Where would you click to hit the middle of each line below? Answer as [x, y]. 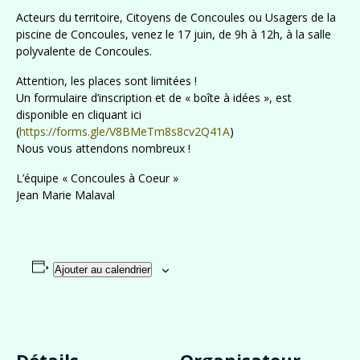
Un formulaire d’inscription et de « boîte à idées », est [154, 98]
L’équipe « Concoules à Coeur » [97, 178]
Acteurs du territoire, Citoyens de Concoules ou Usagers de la [176, 18]
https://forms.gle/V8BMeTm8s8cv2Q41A [125, 132]
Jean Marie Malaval [65, 195]
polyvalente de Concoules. [84, 51]
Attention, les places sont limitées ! [106, 81]
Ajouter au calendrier [102, 270]
